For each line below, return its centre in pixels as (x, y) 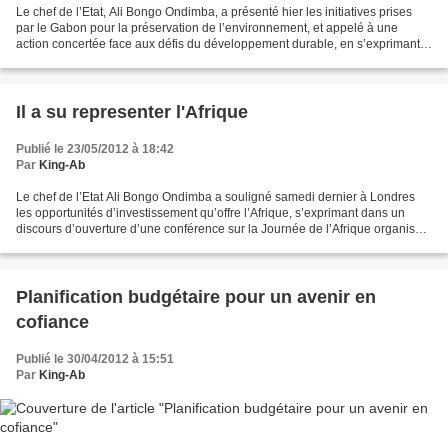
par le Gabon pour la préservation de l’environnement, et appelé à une (207, 28)
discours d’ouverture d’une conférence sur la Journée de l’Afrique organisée (222, 229)
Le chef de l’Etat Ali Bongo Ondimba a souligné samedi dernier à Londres (215, 197)
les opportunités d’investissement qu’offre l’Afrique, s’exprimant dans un (210, 213)
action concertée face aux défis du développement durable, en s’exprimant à (223, 44)
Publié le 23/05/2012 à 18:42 (95, 149)
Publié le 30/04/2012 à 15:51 (95, 359)
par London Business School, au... (109, 245)
